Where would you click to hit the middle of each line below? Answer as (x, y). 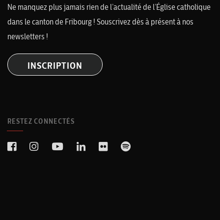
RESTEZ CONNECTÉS (41, 121)
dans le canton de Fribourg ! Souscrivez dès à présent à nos (100, 22)
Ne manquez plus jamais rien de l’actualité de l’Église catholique (109, 7)
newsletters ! (28, 36)
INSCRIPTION (55, 66)
